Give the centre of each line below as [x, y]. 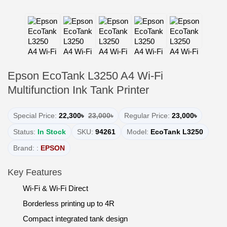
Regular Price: [147, 116]
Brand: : [26, 148]
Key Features [35, 172]
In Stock [52, 132]
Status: [24, 132]
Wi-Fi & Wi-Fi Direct [55, 188]
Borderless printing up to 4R [69, 203]
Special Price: [35, 116]
